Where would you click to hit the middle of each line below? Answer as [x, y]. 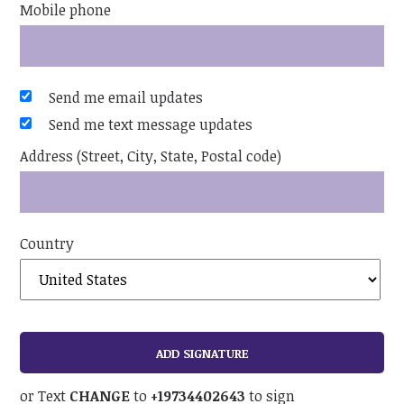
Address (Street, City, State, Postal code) [151, 156]
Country [47, 244]
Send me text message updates [151, 125]
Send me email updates [126, 98]
